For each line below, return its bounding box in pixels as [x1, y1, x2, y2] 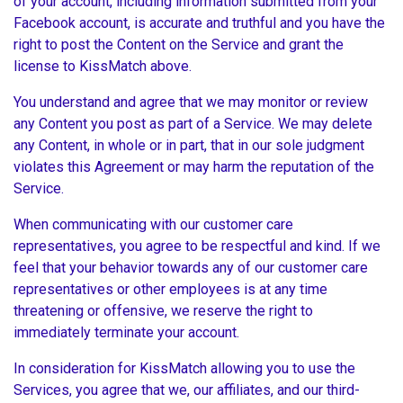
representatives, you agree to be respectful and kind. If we [13, 237, 381, 255]
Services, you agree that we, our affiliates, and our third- [13, 381, 360, 399]
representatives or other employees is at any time [13, 281, 327, 299]
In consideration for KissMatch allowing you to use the [13, 360, 355, 378]
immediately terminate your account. [13, 324, 243, 342]
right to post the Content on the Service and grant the [13, 36, 344, 54]
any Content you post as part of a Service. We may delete [13, 115, 372, 133]
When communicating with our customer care [13, 216, 293, 234]
